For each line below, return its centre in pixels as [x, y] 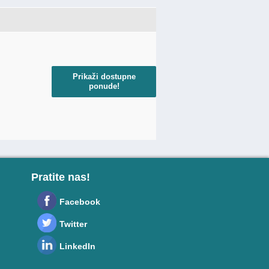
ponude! [104, 86]
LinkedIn [77, 246]
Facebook [80, 202]
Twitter [73, 224]
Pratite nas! [61, 177]
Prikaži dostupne [104, 77]
